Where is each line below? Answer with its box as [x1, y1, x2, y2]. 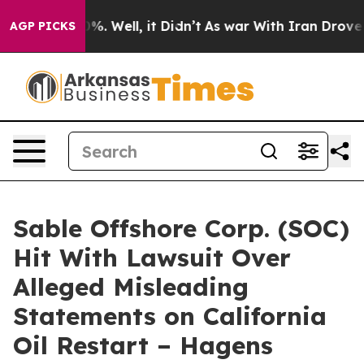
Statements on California [13, 301, 327, 331]
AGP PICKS [10, 19, 76, 33]
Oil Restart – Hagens [13, 330, 273, 361]
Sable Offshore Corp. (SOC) [13, 213, 349, 244]
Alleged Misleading [13, 271, 249, 302]
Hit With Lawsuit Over [13, 242, 291, 273]
